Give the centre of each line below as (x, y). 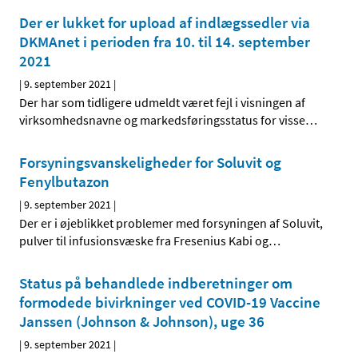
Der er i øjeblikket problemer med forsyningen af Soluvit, (171, 223)
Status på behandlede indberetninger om (156, 283)
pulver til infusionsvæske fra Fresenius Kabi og (144, 241)
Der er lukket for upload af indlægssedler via (165, 23)
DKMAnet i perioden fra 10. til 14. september (165, 42)
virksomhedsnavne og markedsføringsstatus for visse (162, 120)
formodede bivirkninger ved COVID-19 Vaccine (170, 302)
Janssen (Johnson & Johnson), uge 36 (142, 322)
